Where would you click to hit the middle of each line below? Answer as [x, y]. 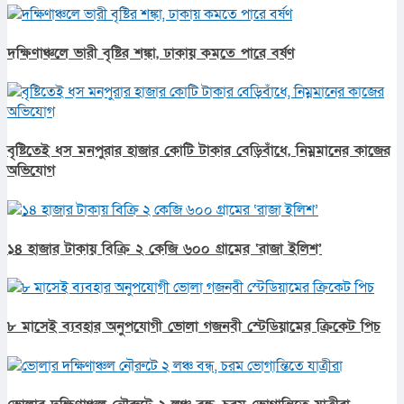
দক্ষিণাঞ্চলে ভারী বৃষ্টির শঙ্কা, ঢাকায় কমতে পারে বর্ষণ [151, 53]
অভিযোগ [31, 171]
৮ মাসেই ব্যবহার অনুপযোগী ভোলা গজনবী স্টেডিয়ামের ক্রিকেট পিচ [194, 327]
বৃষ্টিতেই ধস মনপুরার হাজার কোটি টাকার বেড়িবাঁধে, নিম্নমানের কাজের [199, 151]
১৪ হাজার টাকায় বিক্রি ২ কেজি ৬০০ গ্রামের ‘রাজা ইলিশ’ [165, 248]
